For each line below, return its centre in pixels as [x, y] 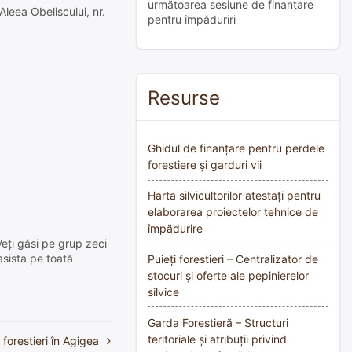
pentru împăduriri [192, 19]
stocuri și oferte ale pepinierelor [228, 275]
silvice [163, 291]
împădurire [175, 229]
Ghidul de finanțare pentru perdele [236, 148]
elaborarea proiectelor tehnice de [233, 212]
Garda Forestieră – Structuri [218, 322]
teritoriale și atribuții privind [217, 339]
